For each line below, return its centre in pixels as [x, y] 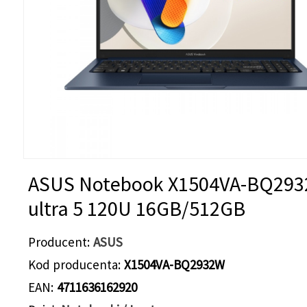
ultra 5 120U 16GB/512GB [137, 208]
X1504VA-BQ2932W [174, 265]
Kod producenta [73, 265]
